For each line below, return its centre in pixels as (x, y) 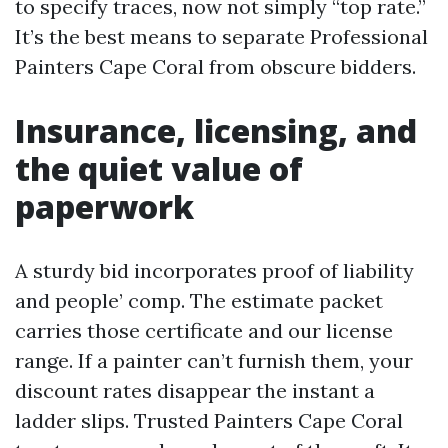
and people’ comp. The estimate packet (199, 300)
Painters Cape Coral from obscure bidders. (215, 66)
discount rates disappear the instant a (195, 390)
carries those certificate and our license (204, 330)
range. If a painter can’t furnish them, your (214, 360)
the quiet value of (159, 168)
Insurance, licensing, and (216, 130)
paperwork (104, 206)
